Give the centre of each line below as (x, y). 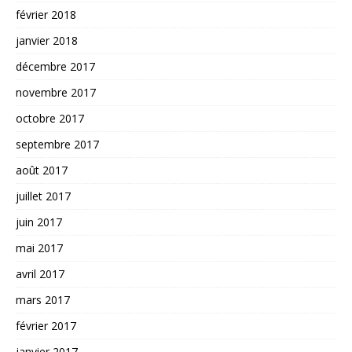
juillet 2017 (43, 196)
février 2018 (46, 14)
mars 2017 (43, 299)
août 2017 (42, 170)
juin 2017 (39, 222)
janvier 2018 (47, 40)
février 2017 (46, 325)
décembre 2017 (55, 66)
